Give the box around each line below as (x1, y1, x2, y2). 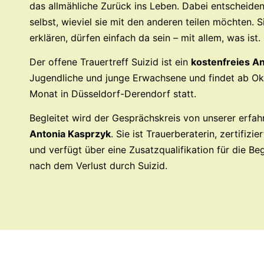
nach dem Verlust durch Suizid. (29, 160, 167, 172)
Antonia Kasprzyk (29, 128, 111, 140)
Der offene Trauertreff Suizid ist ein (29, 55, 191, 68)
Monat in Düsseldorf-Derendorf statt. (29, 87, 196, 100)
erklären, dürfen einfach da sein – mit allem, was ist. (29, 31, 260, 44)
